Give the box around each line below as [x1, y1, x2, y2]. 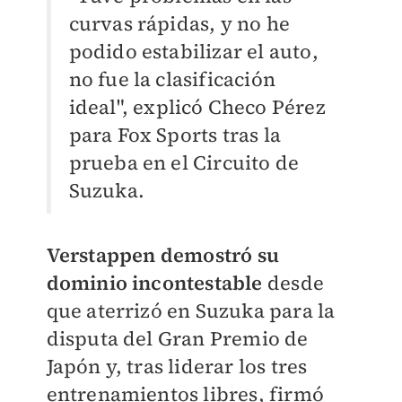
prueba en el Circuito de [68, 149, 300, 176]
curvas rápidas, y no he [68, 10, 291, 37]
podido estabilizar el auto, [68, 38, 319, 65]
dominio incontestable [46, 269, 263, 296]
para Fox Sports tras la [68, 121, 282, 148]
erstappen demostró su [58, 241, 279, 268]
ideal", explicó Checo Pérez [68, 93, 326, 120]
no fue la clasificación [68, 66, 276, 92]
